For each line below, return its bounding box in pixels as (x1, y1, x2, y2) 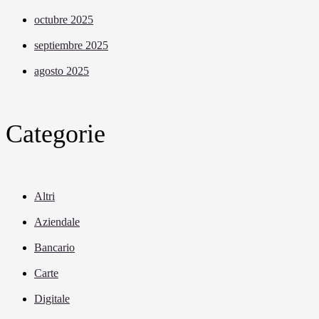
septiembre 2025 (34, 38, 108, 51)
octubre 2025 (34, 13, 93, 26)
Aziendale (34, 215, 80, 228)
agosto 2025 (34, 64, 89, 77)
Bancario (34, 241, 75, 253)
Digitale (34, 292, 70, 305)
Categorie (6, 119, 105, 148)
